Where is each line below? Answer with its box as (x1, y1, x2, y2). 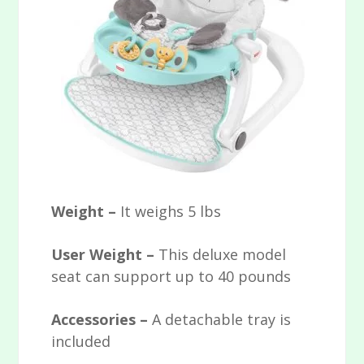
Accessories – (51, 310, 153, 330)
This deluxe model (158, 245, 287, 265)
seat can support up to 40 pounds (51, 266, 292, 287)
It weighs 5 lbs (120, 201, 222, 222)
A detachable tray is (152, 310, 292, 330)
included (51, 331, 111, 352)
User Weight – (51, 245, 159, 265)
